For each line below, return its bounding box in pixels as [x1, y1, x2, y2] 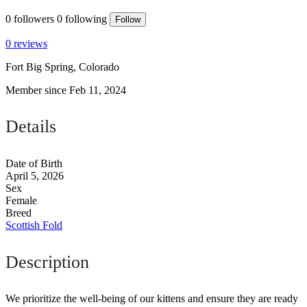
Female [5, 195, 37, 207]
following [62, 12, 110, 25]
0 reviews [5, 37, 47, 49]
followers [11, 12, 57, 25]
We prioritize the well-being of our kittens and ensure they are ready [5, 293, 298, 305]
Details [5, 116, 56, 137]
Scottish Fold [5, 219, 62, 232]
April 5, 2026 [5, 170, 64, 182]
